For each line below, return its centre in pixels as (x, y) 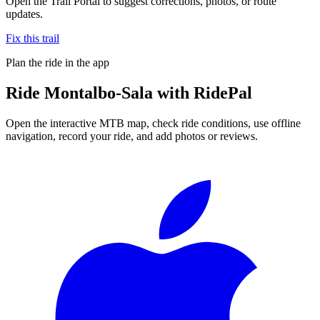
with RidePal (202, 92)
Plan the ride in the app (57, 62)
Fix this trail (32, 38)
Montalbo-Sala (99, 92)
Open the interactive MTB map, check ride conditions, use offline (153, 123)
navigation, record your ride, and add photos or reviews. (132, 136)
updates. (24, 14)
